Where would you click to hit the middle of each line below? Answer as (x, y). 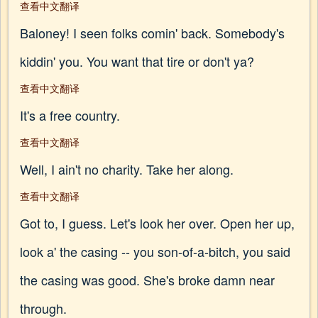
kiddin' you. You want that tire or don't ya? (137, 61)
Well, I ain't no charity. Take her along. (127, 169)
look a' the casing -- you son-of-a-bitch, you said (155, 251)
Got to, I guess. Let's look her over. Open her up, (157, 223)
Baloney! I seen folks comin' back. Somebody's (152, 33)
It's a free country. (70, 115)
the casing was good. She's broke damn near (147, 280)
